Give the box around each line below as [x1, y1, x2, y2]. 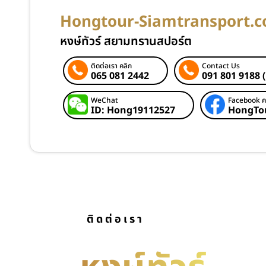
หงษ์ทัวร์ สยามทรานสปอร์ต [60, 32, 192, 50]
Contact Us [202, 60, 240, 71]
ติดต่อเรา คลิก [91, 60, 132, 71]
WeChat [91, 94, 118, 106]
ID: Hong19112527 [91, 103, 175, 118]
